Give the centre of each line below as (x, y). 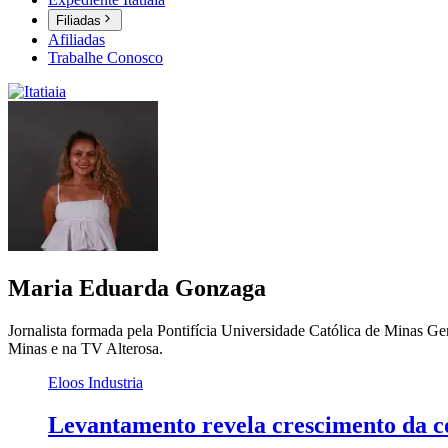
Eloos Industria (95, 383)
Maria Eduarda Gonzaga (137, 288)
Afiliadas (76, 40)
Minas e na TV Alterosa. (85, 349)
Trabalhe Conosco (105, 58)
